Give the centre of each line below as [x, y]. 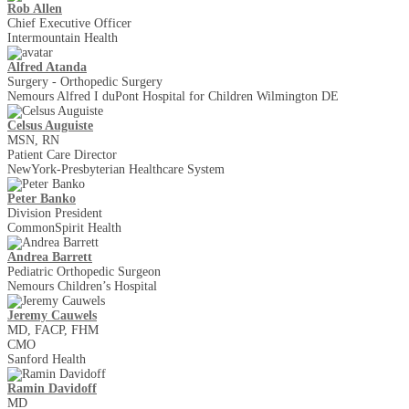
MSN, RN [33, 141]
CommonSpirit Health [64, 228]
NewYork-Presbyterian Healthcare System [116, 170]
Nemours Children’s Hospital [82, 287]
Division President [55, 214]
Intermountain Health [63, 38]
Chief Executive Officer [69, 24]
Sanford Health [47, 360]
